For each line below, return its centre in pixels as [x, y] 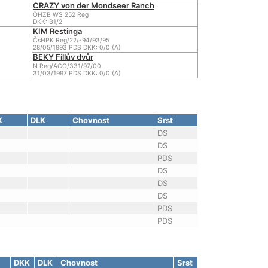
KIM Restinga [57, 31]
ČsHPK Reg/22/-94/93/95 [71, 40]
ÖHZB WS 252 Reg [61, 15]
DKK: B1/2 [48, 22]
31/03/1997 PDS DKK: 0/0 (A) [77, 73]
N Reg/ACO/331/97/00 [67, 66]
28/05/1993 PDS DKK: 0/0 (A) [77, 48]
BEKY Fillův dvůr [63, 57]
